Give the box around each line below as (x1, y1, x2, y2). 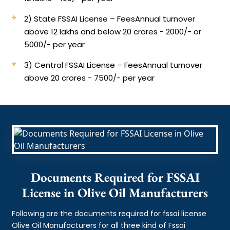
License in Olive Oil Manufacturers (22, 184, 208, 201)
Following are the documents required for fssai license (12, 208, 207, 219)
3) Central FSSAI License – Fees (24, 59, 143, 70)
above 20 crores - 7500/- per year (24, 72, 155, 83)
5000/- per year (24, 39, 85, 50)
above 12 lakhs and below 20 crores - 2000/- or (24, 26, 202, 37)
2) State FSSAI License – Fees (24, 13, 136, 24)
